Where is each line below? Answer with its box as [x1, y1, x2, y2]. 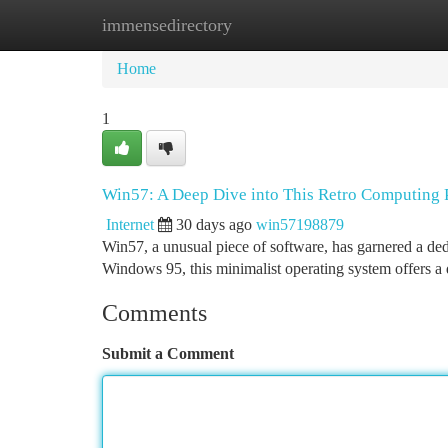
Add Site [344, 16, 400, 33]
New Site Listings [201, 16, 314, 33]
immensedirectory [102, 15, 232, 35]
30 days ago [176, 216, 252, 233]
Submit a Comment [102, 345, 234, 362]
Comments [102, 300, 207, 326]
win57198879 [256, 216, 344, 233]
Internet [106, 216, 154, 233]
